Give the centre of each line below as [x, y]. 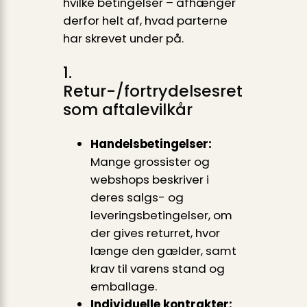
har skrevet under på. [123, 39]
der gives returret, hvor [155, 233]
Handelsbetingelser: [151, 144]
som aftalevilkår [127, 109]
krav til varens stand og [157, 268]
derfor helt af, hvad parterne [145, 21]
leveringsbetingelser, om [161, 215]
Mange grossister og [150, 161]
